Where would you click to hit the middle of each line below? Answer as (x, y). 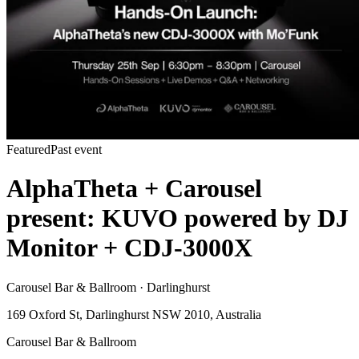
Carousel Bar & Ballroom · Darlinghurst (108, 287)
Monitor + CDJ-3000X (129, 248)
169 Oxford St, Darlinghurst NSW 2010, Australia (134, 314)
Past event (76, 149)
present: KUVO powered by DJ (177, 218)
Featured (28, 149)
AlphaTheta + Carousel (134, 189)
